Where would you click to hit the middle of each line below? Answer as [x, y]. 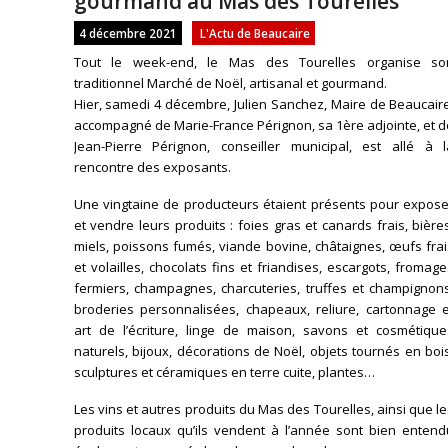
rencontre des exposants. [152, 167]
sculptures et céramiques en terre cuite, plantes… [224, 372]
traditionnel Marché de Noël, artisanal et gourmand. [230, 83]
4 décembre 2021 [127, 33]
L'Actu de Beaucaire [254, 33]
